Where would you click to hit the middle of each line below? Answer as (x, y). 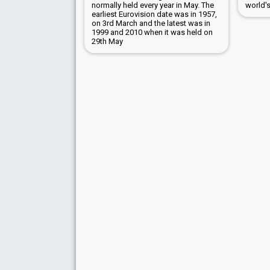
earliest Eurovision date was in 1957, (154, 14)
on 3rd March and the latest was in (151, 23)
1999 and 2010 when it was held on (152, 32)
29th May (107, 41)
